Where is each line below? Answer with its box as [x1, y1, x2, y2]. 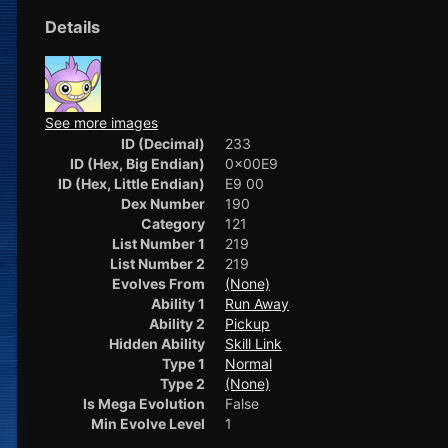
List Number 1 [112, 235, 205, 253]
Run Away [225, 295, 289, 313]
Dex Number [121, 195, 205, 213]
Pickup [225, 315, 270, 333]
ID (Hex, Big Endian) [70, 155, 205, 173]
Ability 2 [149, 315, 205, 333]
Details [45, 16, 100, 37]
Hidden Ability [109, 335, 205, 353]
